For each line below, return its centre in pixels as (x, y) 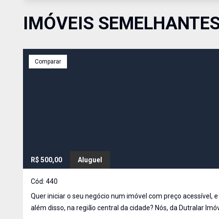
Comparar (48, 62)
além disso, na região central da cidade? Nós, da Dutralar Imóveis (93, 208)
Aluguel (90, 160)
